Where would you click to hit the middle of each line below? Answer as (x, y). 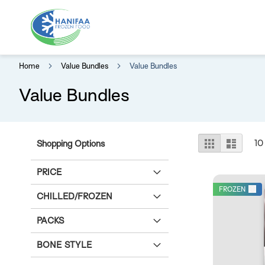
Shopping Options (71, 144)
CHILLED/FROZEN (75, 197)
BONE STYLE (64, 245)
